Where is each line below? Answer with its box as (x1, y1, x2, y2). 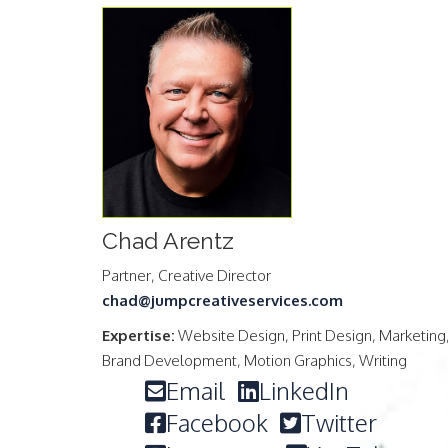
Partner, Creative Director (102, 265, 271, 285)
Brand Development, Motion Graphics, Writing (102, 350, 407, 370)
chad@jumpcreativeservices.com (102, 290, 343, 310)
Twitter (301, 406, 377, 438)
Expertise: (102, 325, 175, 345)
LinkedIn (259, 374, 349, 406)
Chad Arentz (102, 226, 234, 254)
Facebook (166, 406, 268, 438)
